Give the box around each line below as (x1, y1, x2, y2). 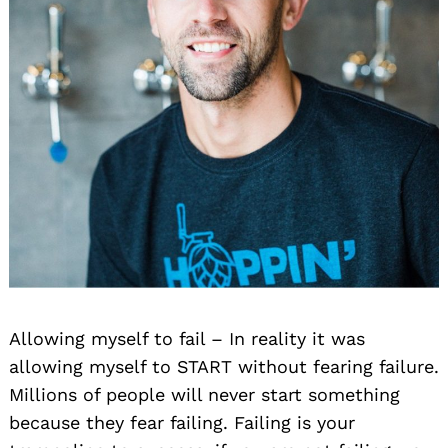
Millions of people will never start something (9, 383, 400, 405)
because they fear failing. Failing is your (9, 411, 355, 433)
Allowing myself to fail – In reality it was (9, 327, 365, 349)
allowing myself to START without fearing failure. (9, 355, 439, 377)
